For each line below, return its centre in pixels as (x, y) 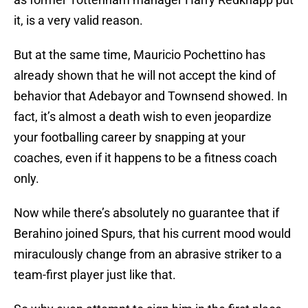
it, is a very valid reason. (78, 21)
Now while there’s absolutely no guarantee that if (146, 213)
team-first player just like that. (95, 275)
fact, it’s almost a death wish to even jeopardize (143, 117)
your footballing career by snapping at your (130, 137)
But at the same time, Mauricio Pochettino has (140, 55)
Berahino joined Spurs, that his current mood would (152, 234)
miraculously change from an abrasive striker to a (148, 254)
